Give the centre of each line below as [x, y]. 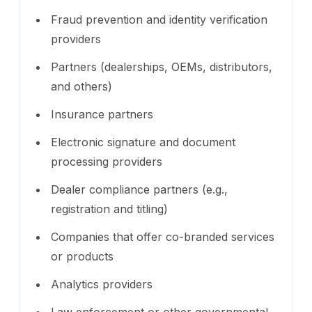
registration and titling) [109, 209]
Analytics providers [102, 284]
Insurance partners [102, 114]
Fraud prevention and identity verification [159, 19]
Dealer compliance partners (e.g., [139, 189]
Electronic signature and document [143, 142]
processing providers [107, 161]
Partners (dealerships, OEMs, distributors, [162, 67]
